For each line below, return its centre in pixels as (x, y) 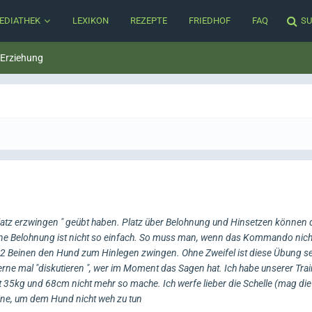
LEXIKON (91, 21)
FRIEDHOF (210, 21)
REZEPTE (149, 21)
